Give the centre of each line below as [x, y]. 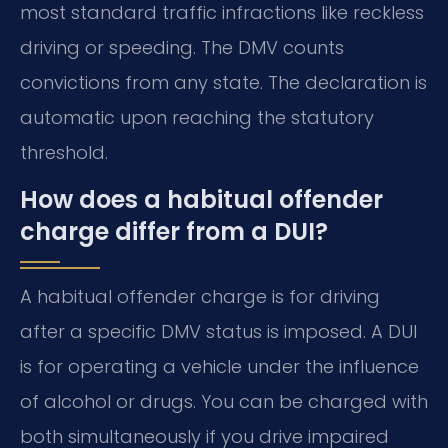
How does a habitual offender [201, 200]
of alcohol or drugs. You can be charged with [224, 402]
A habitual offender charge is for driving [200, 297]
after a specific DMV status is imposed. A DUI [218, 332]
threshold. [64, 152]
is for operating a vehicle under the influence [219, 367]
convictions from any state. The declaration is [223, 82]
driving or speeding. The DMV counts [182, 47]
